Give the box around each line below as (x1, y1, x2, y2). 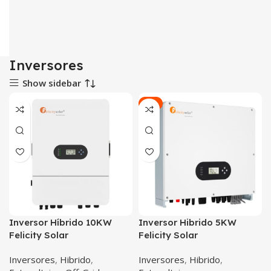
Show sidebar (22, 76, 81, 89)
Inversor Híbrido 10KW (9, 217, 112, 229)
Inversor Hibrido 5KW (139, 217, 237, 229)
